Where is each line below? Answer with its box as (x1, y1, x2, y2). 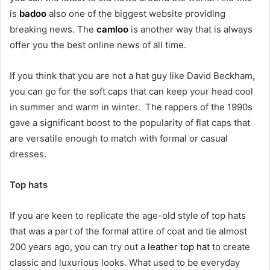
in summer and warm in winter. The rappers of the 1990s (10, 101, 253, 113)
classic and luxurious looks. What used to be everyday (10, 257, 240, 269)
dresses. (10, 148, 46, 160)
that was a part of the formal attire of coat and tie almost (10, 225, 247, 237)
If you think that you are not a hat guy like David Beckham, (10, 70, 255, 82)
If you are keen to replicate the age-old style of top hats (10, 210, 246, 222)
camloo (96, 24, 128, 36)
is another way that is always (128, 24, 253, 36)
